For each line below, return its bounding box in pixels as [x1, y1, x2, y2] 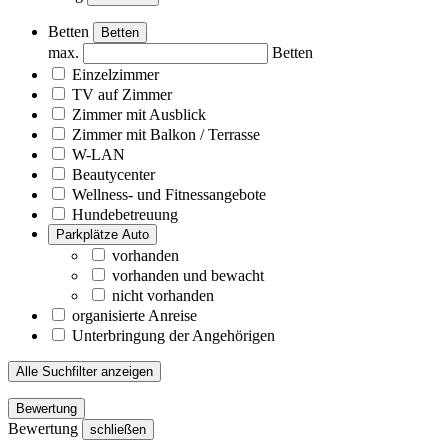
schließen [90, 421, 146, 437]
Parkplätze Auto [56, 226, 149, 242]
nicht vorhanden [112, 286, 214, 304]
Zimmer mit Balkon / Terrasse [72, 125, 260, 143]
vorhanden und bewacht [112, 266, 264, 284]
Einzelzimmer [72, 65, 159, 83]
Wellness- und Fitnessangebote [72, 185, 266, 203]
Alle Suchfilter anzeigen [16, 363, 153, 379]
